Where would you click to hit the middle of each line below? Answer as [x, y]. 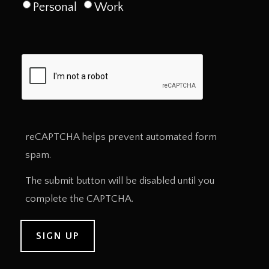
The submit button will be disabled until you [120, 180]
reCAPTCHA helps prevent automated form [121, 137]
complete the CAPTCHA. [79, 198]
